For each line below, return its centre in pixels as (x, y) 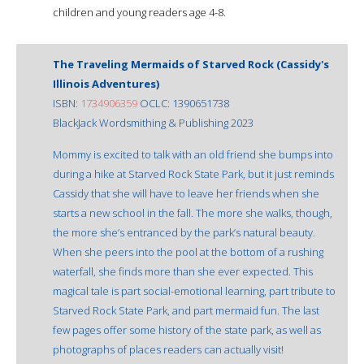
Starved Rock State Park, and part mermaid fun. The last (186, 310)
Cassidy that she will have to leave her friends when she (186, 193)
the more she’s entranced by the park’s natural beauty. (184, 232)
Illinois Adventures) (106, 83)
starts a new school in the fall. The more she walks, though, (193, 212)
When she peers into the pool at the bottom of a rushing (188, 251)
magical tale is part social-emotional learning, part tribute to (194, 290)
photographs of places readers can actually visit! (168, 349)
